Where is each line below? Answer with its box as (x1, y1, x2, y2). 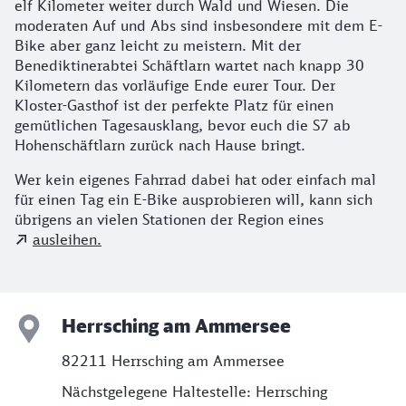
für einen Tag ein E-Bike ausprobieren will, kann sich (14, 190, 372, 209)
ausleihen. (33, 230, 101, 249)
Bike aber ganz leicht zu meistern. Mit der (14, 36, 301, 55)
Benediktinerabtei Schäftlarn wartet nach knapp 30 (14, 56, 364, 75)
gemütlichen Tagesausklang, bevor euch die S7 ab (14, 116, 351, 135)
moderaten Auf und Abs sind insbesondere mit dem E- (14, 16, 382, 35)
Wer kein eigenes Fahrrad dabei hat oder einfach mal (14, 170, 376, 189)
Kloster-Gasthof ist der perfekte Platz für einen (14, 96, 333, 115)
